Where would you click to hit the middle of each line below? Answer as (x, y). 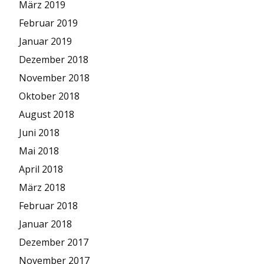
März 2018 (42, 188)
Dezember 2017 (54, 242)
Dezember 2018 (54, 60)
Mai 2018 (39, 151)
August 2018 (47, 115)
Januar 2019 (45, 42)
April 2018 (41, 169)
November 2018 (54, 78)
